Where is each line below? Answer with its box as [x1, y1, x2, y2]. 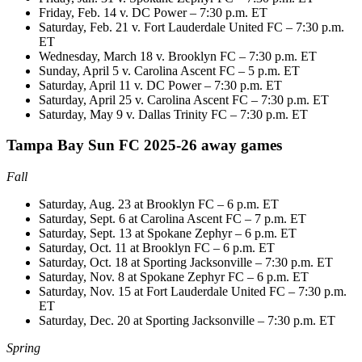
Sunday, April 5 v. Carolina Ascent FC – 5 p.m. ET [39, 63, 300, 78]
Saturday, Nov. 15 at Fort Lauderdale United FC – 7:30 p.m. [39, 284, 347, 299]
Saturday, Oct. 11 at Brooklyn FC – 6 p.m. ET [39, 241, 275, 255]
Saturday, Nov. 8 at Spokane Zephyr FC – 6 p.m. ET [39, 270, 309, 284]
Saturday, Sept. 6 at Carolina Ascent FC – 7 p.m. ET [39, 212, 306, 226]
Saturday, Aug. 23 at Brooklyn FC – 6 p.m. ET [39, 197, 279, 212]
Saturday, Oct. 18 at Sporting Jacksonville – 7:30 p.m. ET [39, 255, 333, 270]
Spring [6, 341, 40, 356]
